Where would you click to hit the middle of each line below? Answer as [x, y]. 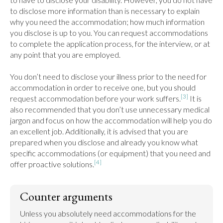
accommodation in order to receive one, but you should [103, 87]
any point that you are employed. [65, 55]
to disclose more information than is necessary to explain [105, 11]
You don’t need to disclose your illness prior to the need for [108, 76]
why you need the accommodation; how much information [107, 22]
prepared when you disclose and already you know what [104, 142]
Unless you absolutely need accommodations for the [108, 213]
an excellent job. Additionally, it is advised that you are [99, 131]
